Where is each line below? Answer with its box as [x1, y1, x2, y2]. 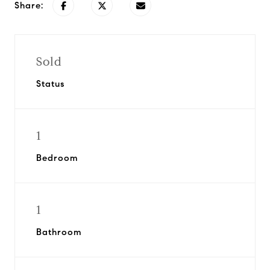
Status [36, 78, 64, 89]
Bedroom [36, 152, 78, 163]
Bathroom [36, 227, 82, 237]
